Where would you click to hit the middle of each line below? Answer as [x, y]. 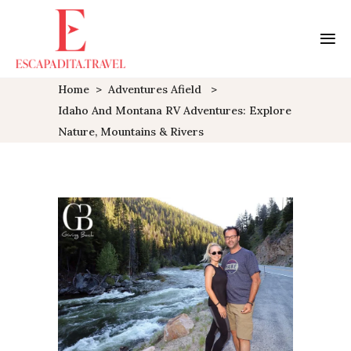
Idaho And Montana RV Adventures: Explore [175, 110]
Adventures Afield [155, 89]
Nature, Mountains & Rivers [131, 132]
